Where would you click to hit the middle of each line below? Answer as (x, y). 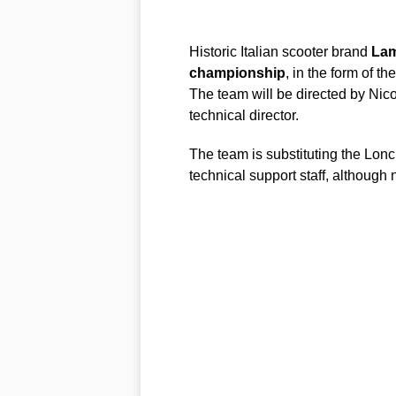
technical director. (244, 115)
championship (237, 72)
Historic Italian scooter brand (280, 51)
